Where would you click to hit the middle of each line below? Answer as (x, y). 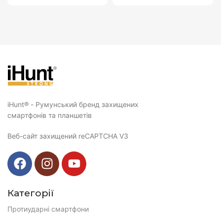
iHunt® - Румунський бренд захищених (73, 104)
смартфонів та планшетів (50, 115)
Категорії (31, 193)
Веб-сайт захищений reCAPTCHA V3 (68, 136)
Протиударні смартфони (48, 209)
